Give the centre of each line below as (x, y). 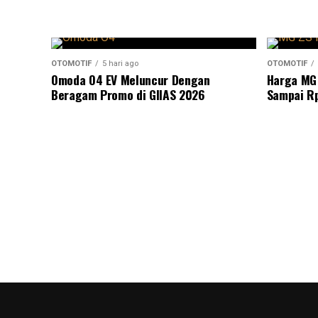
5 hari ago (120, 63)
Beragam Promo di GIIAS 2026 (128, 94)
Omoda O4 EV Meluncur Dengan (131, 79)
